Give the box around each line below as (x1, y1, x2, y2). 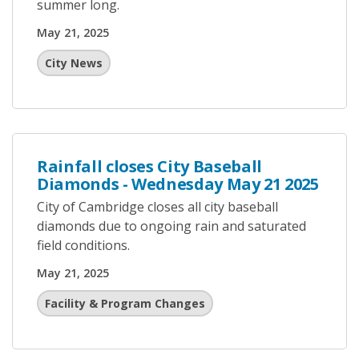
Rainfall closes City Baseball (37, 155, 262, 177)
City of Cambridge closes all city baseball (37, 198, 278, 216)
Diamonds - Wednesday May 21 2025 (37, 173, 319, 195)
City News (45, 55, 103, 71)
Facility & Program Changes (45, 296, 205, 311)
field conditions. (37, 236, 136, 254)
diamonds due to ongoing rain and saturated (37, 217, 306, 235)
